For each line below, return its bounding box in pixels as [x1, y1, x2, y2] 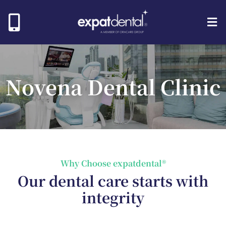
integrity [82, 187, 144, 207]
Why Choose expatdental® [60, 157, 166, 169]
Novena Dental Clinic [5, 72, 221, 101]
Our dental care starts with [18, 170, 208, 191]
